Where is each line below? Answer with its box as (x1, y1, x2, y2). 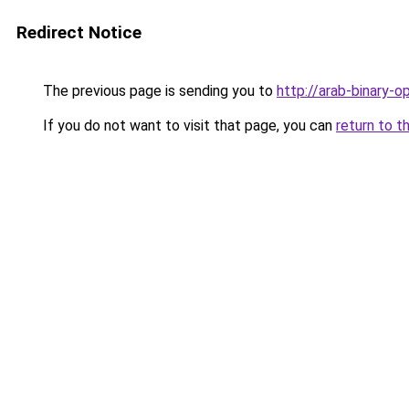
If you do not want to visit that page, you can (39, 117, 336, 134)
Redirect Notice (16, 22, 142, 43)
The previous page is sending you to (39, 82, 277, 100)
